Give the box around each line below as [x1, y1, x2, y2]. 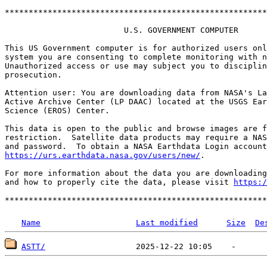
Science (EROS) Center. [5, 106, 110, 115]
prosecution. [5, 70, 62, 79]
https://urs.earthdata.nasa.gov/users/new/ [5, 151, 200, 160]
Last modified [136, 218, 198, 227]
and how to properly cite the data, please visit [5, 178, 234, 187]
